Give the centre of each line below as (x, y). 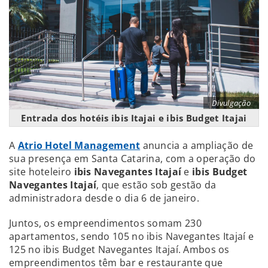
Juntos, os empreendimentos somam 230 (105, 223)
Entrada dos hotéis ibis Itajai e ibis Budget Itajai (134, 118)
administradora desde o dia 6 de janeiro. (104, 198)
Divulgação (231, 103)
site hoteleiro (42, 171)
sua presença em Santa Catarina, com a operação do (133, 158)
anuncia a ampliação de (197, 145)
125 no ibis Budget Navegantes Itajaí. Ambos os (119, 249)
